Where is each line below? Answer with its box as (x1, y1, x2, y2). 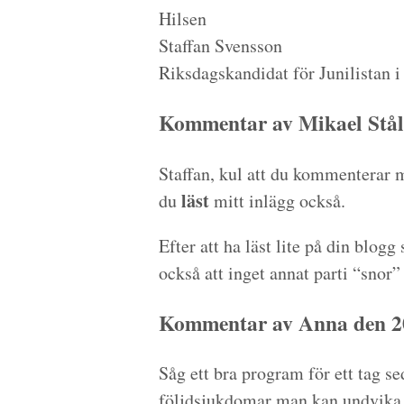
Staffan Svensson (159, 32, 282, 58)
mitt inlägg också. (209, 188, 345, 213)
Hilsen (159, 5, 207, 31)
